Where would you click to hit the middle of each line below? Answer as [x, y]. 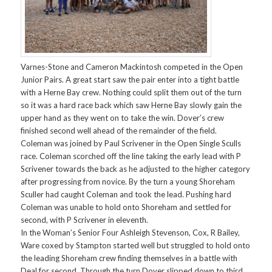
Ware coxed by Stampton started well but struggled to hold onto [136, 245]
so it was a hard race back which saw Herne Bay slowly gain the [131, 105]
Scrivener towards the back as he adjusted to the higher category [136, 168]
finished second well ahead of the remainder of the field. [119, 130]
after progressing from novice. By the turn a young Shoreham [128, 181]
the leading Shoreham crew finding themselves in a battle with [129, 258]
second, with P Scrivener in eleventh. [85, 219]
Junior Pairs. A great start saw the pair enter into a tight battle [130, 79]
